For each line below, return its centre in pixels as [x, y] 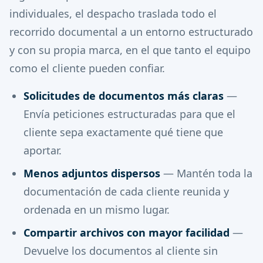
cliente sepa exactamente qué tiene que [123, 132]
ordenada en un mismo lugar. [97, 210]
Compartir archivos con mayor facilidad [127, 232]
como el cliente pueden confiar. [87, 68]
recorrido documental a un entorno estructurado [131, 32]
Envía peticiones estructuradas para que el [129, 114]
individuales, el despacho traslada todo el [113, 14]
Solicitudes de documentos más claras [124, 96]
